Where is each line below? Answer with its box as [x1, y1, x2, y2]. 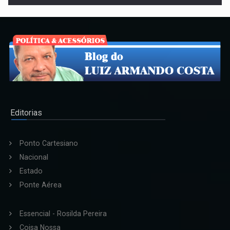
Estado [20, 167, 43, 176]
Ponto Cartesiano [20, 139, 78, 148]
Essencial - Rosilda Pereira [20, 209, 107, 218]
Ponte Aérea [20, 181, 62, 189]
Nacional [20, 153, 48, 162]
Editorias [10, 108, 42, 118]
